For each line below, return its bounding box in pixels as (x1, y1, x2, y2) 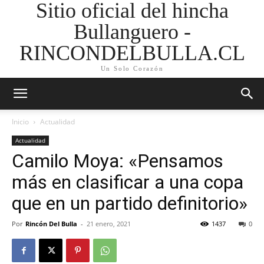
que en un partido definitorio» (12, 192, 247, 214)
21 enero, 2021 (87, 219, 131, 228)
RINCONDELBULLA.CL (19, 41, 245, 65)
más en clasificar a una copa (12, 171, 243, 193)
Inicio (12, 117, 29, 127)
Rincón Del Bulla (25, 219, 77, 228)
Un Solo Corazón (100, 65, 164, 72)
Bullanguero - (73, 20, 191, 44)
